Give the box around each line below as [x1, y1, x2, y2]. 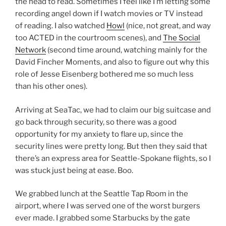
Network [15, 45, 46, 55]
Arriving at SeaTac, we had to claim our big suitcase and [15, 105, 211, 115]
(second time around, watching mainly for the [46, 45, 207, 55]
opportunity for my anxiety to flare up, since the [15, 129, 183, 139]
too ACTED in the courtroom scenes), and [15, 33, 163, 43]
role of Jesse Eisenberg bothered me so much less [15, 70, 194, 79]
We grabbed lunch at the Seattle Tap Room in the [15, 189, 188, 199]
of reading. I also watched [15, 21, 106, 31]
